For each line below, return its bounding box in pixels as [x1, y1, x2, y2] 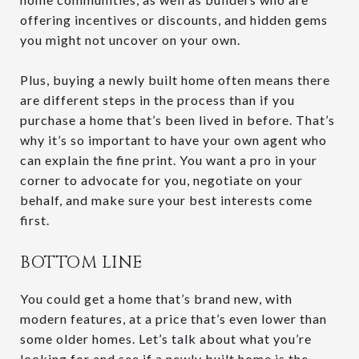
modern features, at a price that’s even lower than [20, 311, 327, 327]
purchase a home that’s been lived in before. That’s [20, 112, 335, 128]
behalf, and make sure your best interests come [20, 192, 313, 208]
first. [20, 212, 50, 228]
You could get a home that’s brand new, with [20, 291, 292, 307]
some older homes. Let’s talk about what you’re [20, 331, 312, 347]
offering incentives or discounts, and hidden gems [20, 12, 328, 28]
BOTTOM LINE [20, 252, 143, 275]
